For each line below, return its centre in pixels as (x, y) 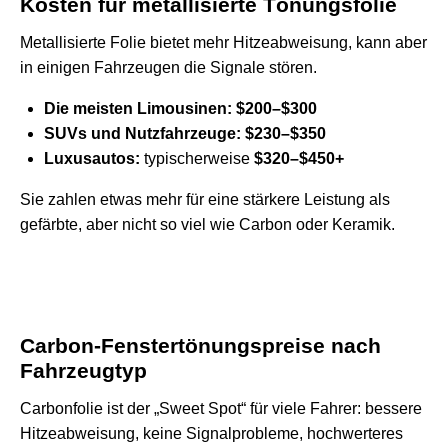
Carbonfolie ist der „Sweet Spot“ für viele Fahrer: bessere (221, 408)
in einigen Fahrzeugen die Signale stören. (168, 67)
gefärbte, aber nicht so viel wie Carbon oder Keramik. (207, 224)
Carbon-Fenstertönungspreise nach (200, 345)
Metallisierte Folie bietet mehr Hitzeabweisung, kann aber (223, 42)
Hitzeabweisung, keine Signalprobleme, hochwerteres (211, 433)
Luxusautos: (92, 158)
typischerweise (197, 158)
